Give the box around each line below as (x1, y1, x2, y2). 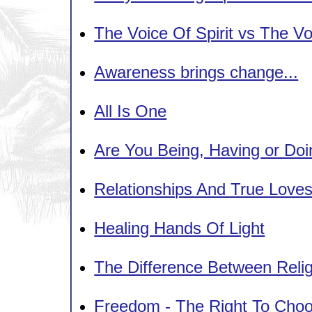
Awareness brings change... (94, 62, 299, 81)
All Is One (94, 101, 167, 120)
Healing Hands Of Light (94, 218, 265, 237)
